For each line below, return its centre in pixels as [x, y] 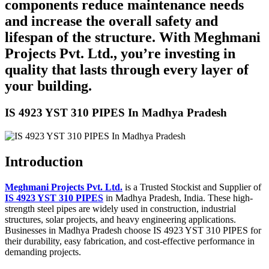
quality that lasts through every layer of [127, 70]
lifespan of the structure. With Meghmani [133, 38]
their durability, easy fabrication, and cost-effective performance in [130, 241]
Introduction [44, 161]
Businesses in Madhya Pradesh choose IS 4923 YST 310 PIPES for [133, 230]
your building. [48, 86]
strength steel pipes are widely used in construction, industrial [120, 208]
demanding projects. [43, 252]
